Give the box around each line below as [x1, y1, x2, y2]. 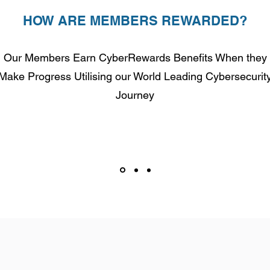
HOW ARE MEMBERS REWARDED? [23, 13, 247, 28]
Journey [116, 89, 154, 101]
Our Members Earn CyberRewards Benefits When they [3, 51, 267, 64]
